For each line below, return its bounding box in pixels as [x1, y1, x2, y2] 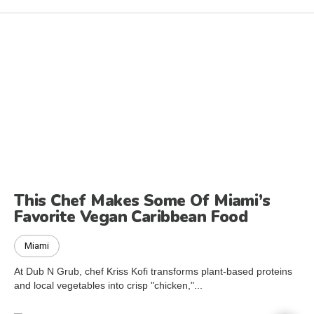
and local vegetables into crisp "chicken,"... [14, 279, 203, 291]
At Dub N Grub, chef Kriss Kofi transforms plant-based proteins [14, 265, 292, 277]
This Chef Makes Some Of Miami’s [14, 189, 271, 212]
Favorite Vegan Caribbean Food [14, 205, 248, 228]
